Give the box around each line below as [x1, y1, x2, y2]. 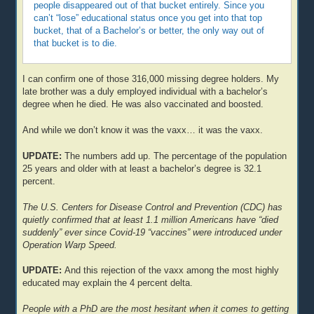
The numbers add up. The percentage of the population [64, 151, 287, 161]
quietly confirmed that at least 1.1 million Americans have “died [22, 214, 279, 225]
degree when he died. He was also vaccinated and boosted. [22, 99, 264, 109]
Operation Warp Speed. [22, 240, 118, 250]
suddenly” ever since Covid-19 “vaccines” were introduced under [22, 227, 282, 238]
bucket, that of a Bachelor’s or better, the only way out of [34, 26, 265, 36]
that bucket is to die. [34, 39, 118, 49]
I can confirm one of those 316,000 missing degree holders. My [22, 74, 280, 84]
